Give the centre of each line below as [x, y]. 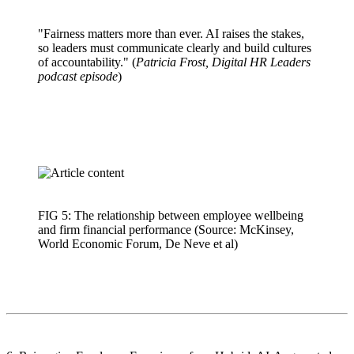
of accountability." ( [87, 62]
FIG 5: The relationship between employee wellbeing [171, 215]
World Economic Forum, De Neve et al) [138, 243]
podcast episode [78, 76]
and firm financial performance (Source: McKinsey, [166, 229]
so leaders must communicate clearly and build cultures [175, 47]
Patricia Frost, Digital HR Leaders [223, 62]
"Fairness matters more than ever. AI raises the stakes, [171, 33]
